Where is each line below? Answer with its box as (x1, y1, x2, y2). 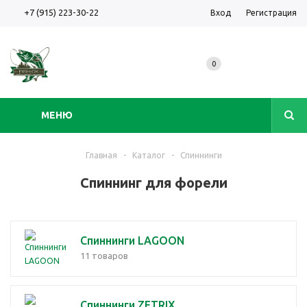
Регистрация (246, 8, 297, 17)
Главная (85, 151, 117, 160)
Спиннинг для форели (79, 175, 228, 191)
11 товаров (80, 251, 128, 260)
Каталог (132, 151, 165, 160)
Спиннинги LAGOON (80, 234, 184, 247)
